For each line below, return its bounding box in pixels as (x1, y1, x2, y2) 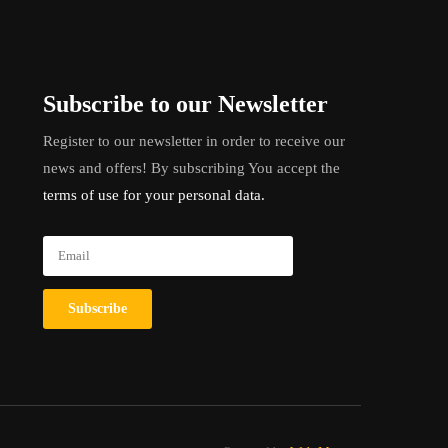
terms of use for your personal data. (43, 187, 266, 203)
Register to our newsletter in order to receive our (43, 133, 346, 149)
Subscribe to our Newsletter (43, 91, 329, 117)
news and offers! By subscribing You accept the (43, 160, 341, 176)
